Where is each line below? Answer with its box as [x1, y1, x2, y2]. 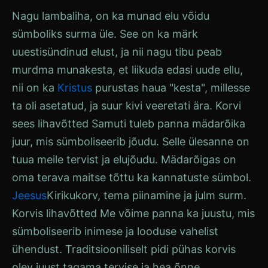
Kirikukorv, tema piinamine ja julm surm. [47, 189, 246, 202]
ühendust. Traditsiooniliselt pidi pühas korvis [12, 243, 236, 255]
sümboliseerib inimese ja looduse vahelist [12, 225, 218, 237]
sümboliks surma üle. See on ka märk [12, 28, 198, 40]
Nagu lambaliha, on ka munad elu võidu [12, 10, 209, 22]
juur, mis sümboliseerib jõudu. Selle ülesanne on [12, 135, 249, 148]
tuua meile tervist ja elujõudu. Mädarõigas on [12, 153, 236, 166]
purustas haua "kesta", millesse [92, 81, 250, 94]
